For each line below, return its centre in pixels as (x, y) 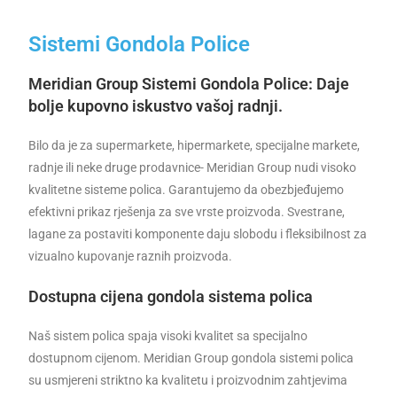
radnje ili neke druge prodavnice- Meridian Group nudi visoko (193, 167)
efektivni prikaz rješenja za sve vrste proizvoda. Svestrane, (187, 212)
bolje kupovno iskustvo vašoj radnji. (156, 106)
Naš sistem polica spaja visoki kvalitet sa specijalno (168, 336)
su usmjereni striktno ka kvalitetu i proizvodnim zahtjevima (188, 380)
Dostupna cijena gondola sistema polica (171, 296)
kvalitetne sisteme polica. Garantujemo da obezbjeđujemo (187, 190)
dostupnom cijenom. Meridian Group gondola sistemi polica (191, 358)
